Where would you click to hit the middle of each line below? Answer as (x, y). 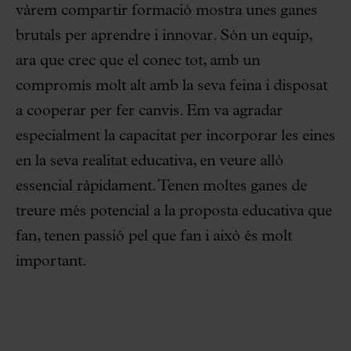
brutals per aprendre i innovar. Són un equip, (164, 36)
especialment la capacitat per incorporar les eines (175, 136)
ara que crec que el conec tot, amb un (138, 61)
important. (51, 261)
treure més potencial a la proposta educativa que (174, 211)
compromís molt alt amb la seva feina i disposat (172, 86)
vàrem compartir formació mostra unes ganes (166, 11)
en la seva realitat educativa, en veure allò (150, 161)
